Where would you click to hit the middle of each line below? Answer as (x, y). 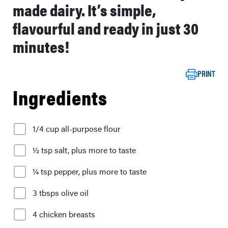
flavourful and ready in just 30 (106, 28)
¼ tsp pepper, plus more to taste (90, 172)
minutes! (41, 46)
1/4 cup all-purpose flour (77, 129)
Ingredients (60, 97)
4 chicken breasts (64, 214)
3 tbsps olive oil (61, 193)
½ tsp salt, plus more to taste (84, 150)
